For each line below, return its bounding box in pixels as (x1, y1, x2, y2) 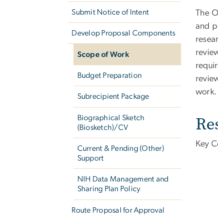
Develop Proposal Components (72, 29, 176, 37)
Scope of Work (77, 50, 129, 58)
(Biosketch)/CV (77, 123, 128, 131)
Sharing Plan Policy (77, 185, 141, 193)
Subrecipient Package (77, 92, 149, 101)
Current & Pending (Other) (77, 145, 164, 153)
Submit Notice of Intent (72, 8, 149, 16)
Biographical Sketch (77, 113, 145, 122)
